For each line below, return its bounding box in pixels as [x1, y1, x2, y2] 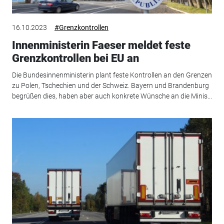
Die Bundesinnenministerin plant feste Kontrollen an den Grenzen [11, 71, 212, 79]
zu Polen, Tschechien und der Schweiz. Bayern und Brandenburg [11, 81, 209, 90]
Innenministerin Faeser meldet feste [11, 38, 190, 51]
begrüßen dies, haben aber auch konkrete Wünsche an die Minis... [11, 92, 212, 100]
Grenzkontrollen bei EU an [11, 51, 139, 64]
